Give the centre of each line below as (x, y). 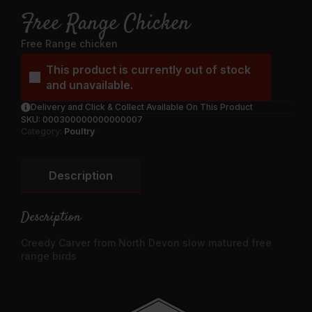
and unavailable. (89, 85)
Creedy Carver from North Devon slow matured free (146, 242)
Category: (42, 131)
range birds (49, 256)
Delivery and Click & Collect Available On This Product (142, 107)
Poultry (80, 131)
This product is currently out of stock (148, 69)
